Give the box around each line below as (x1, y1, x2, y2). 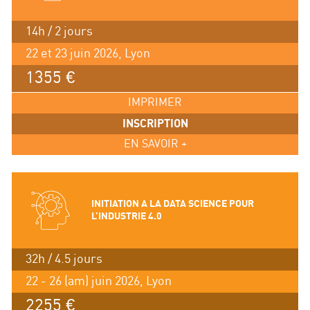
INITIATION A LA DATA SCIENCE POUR (91, 199, 254, 210)
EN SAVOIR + (123, 138, 187, 151)
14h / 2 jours (25, 25, 93, 39)
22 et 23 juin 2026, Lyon (25, 47, 150, 61)
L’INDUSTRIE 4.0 (91, 211, 162, 222)
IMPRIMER (128, 97, 182, 109)
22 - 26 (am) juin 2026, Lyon (25, 275, 172, 289)
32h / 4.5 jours (25, 253, 102, 266)
